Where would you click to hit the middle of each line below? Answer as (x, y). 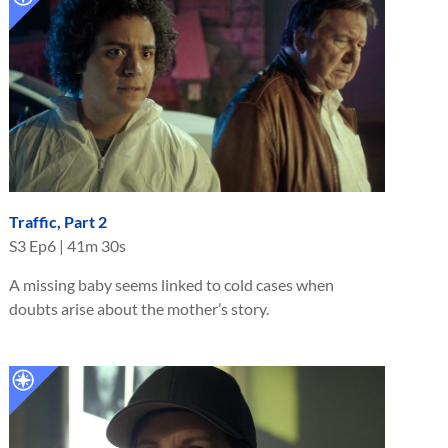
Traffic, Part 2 (58, 222)
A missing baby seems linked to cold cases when (171, 285)
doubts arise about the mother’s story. (139, 309)
